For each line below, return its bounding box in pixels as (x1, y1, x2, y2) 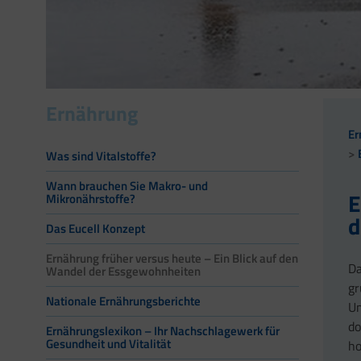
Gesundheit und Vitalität (46, 334, 171, 354)
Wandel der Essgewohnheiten (46, 262, 201, 281)
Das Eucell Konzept (46, 219, 145, 239)
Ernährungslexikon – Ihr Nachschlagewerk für (46, 322, 280, 341)
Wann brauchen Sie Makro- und (46, 176, 208, 196)
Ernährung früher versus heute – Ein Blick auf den (46, 249, 298, 268)
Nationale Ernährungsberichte (46, 292, 201, 311)
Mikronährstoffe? (46, 189, 135, 209)
